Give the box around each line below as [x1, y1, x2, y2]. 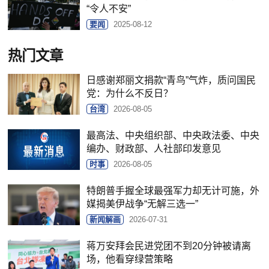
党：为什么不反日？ [86, 88, 174, 99]
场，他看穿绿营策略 [86, 254, 174, 265]
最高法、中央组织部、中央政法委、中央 [86, 130, 260, 141]
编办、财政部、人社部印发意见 [86, 144, 222, 154]
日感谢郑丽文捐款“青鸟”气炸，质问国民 [86, 75, 256, 86]
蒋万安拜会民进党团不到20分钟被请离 [86, 241, 252, 252]
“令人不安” [86, 4, 131, 14]
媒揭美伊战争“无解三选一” [86, 199, 199, 210]
